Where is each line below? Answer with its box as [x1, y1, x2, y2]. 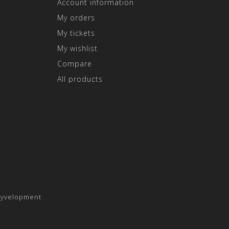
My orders [57, 13, 95, 22]
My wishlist [57, 43, 98, 53]
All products [57, 74, 103, 84]
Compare [57, 59, 92, 68]
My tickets [57, 28, 95, 38]
